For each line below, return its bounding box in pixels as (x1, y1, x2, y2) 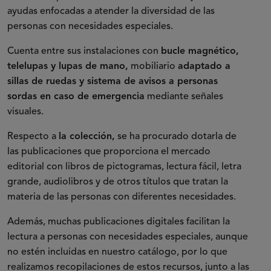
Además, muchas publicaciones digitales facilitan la (7, 217, 230, 227)
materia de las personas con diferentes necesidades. (7, 192, 236, 203)
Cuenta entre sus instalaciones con (7, 47, 161, 57)
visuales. (7, 107, 44, 117)
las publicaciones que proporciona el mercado (7, 147, 211, 157)
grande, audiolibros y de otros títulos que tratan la (7, 177, 228, 188)
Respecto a (7, 132, 59, 142)
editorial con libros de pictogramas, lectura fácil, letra (7, 162, 241, 172)
